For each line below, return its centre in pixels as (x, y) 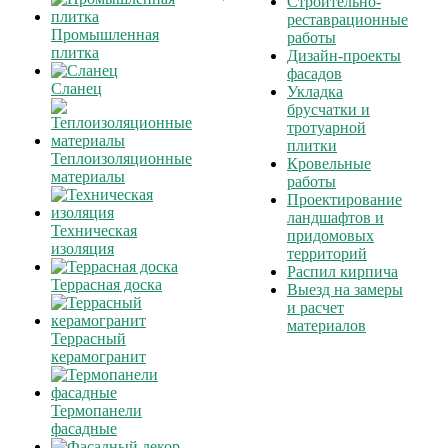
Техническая (94, 230)
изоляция (82, 248)
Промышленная (105, 34)
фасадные (84, 428)
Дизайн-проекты (344, 55)
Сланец (76, 88)
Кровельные (329, 163)
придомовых (330, 235)
